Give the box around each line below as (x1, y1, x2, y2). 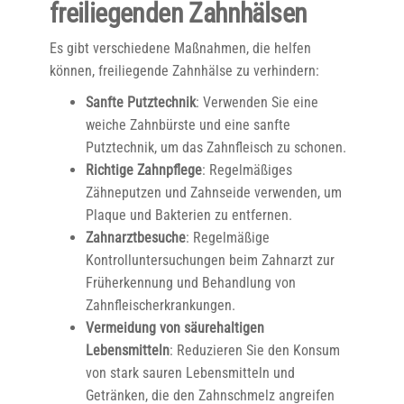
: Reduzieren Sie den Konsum (169, 342, 340, 359)
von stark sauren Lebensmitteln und (85, 364, 295, 381)
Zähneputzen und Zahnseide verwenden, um (85, 184, 342, 201)
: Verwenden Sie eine (195, 94, 318, 111)
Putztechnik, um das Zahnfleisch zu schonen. (85, 139, 346, 156)
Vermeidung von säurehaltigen (85, 319, 264, 336)
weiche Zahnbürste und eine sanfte (85, 116, 290, 133)
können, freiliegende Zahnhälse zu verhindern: (49, 62, 319, 79)
